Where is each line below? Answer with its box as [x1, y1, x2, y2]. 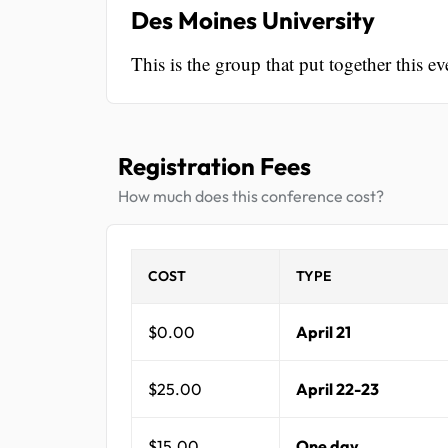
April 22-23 [296, 378, 379, 399]
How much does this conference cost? [118, 185, 384, 206]
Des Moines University [131, 4, 375, 35]
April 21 [296, 321, 351, 342]
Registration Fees [118, 150, 311, 181]
